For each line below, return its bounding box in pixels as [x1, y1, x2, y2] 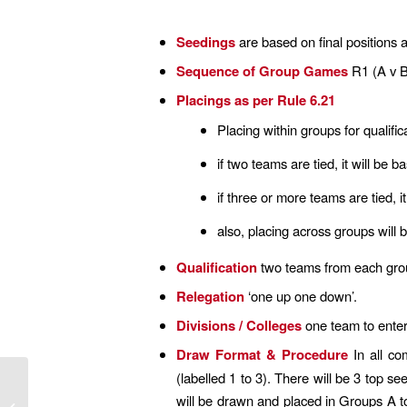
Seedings [175, 31, 239, 52]
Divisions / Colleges [175, 314, 302, 335]
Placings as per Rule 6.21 [175, 89, 335, 110]
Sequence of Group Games [175, 60, 352, 81]
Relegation [175, 285, 244, 306]
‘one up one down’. [243, 285, 357, 305]
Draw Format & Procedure [175, 343, 354, 364]
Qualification [175, 256, 257, 277]
